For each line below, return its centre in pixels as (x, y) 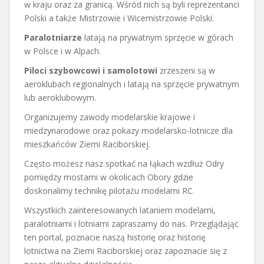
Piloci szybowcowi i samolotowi (91, 70)
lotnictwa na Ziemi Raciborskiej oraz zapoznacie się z (126, 251)
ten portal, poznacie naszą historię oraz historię (115, 237)
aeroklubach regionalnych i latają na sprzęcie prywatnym (132, 84)
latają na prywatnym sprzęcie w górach (158, 37)
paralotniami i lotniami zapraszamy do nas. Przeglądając (131, 224)
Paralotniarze (53, 37)
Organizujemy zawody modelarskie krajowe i (110, 117)
